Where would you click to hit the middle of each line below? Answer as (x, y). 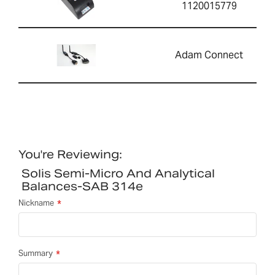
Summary (36, 253)
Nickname (36, 203)
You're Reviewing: (70, 154)
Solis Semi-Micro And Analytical (118, 173)
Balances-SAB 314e (82, 186)
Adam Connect (209, 55)
